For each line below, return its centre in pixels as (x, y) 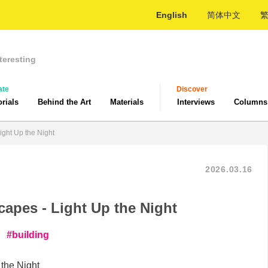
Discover (192, 89)
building (31, 235)
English (172, 15)
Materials (127, 102)
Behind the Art (64, 102)
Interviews (196, 102)
